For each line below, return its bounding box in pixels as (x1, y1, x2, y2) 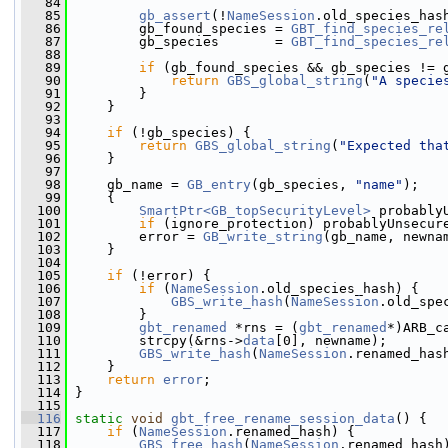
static (75, 411, 123, 426)
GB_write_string (203, 229, 323, 244)
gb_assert (139, 8, 211, 23)
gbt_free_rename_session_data (171, 411, 395, 426)
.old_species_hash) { (259, 281, 419, 296)
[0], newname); (275, 333, 387, 348)
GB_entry (187, 177, 251, 192)
